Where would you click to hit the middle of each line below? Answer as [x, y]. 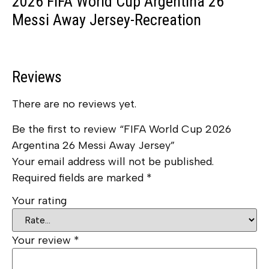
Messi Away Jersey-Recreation [107, 20]
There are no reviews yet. [74, 104]
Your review [43, 240]
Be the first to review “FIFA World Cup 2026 [122, 129]
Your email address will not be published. [113, 161]
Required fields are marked [79, 177]
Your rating [39, 201]
